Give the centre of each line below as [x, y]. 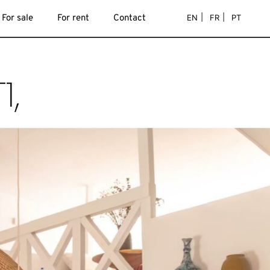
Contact [130, 18]
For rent [73, 18]
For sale [17, 18]
